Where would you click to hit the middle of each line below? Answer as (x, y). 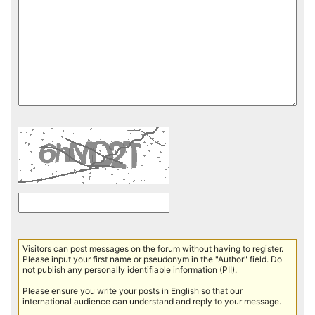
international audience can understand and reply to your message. (152, 302)
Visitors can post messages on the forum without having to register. (153, 249)
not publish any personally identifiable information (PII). (130, 270)
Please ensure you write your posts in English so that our (133, 291)
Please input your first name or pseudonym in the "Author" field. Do (152, 259)
